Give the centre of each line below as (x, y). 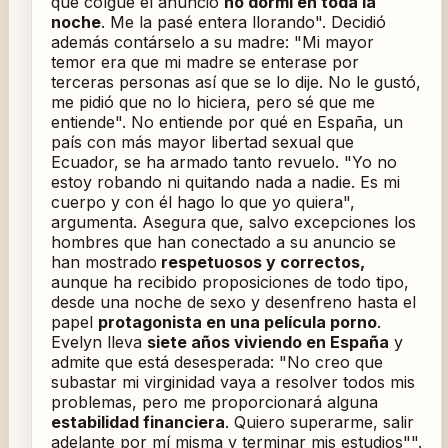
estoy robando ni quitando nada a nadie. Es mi (225, 182)
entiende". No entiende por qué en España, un (226, 122)
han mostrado (103, 262)
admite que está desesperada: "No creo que (216, 362)
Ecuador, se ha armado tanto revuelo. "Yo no (223, 162)
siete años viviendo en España (267, 342)
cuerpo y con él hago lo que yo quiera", (202, 202)
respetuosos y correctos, (260, 262)
